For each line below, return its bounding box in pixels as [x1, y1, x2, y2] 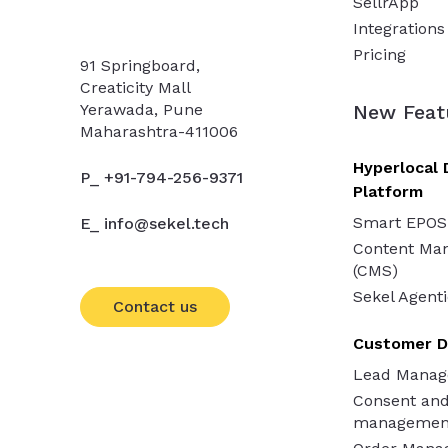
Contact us [113, 296, 197, 316]
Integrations [353, 18, 446, 38]
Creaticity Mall [80, 77, 190, 97]
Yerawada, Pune [80, 99, 203, 119]
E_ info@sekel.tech [80, 213, 229, 233]
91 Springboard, [80, 55, 200, 75]
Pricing [353, 44, 407, 64]
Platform [353, 181, 424, 201]
